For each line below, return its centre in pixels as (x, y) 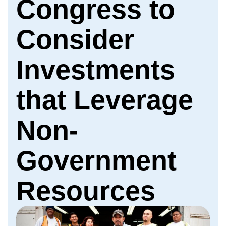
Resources (86, 191)
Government (96, 160)
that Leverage (105, 100)
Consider (75, 39)
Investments (96, 70)
